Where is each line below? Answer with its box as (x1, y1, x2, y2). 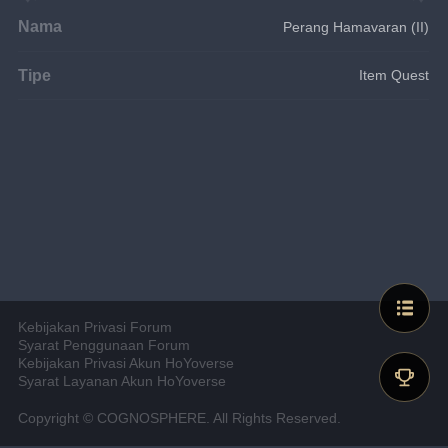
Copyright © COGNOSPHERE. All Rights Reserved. (18, 410, 342, 426)
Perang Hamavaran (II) (283, 18, 430, 35)
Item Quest (359, 66, 430, 83)
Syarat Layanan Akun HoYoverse (18, 374, 227, 390)
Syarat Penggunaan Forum (18, 338, 191, 354)
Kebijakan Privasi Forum (18, 320, 173, 336)
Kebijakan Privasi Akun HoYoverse (18, 356, 235, 372)
